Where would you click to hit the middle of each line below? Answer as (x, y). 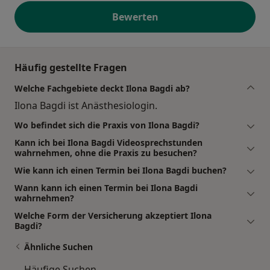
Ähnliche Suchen (58, 247)
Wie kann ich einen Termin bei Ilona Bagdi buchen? (121, 171)
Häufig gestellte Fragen (71, 68)
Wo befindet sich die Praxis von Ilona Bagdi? (107, 125)
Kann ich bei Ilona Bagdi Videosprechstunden (108, 143)
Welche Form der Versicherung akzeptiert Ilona (113, 216)
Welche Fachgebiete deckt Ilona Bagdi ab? (102, 89)
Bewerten (135, 17)
